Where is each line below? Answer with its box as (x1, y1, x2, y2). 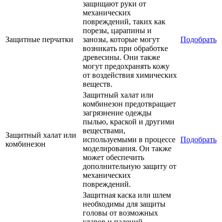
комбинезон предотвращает (83, 100, 176, 109)
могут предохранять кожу (83, 62, 169, 71)
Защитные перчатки (5, 35, 73, 44)
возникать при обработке (83, 44, 168, 53)
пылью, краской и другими (83, 117, 174, 126)
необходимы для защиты (83, 200, 166, 209)
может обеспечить (83, 153, 144, 162)
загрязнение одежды (83, 109, 152, 117)
